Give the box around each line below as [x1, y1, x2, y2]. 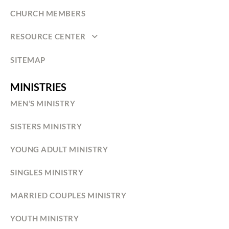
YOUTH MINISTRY [10, 213, 79, 223]
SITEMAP [10, 55, 45, 64]
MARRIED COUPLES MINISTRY [10, 190, 126, 200]
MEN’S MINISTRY [10, 98, 75, 108]
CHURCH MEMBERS [10, 8, 85, 18]
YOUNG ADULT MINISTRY [10, 144, 108, 154]
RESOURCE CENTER [10, 32, 86, 41]
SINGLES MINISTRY [10, 167, 83, 177]
